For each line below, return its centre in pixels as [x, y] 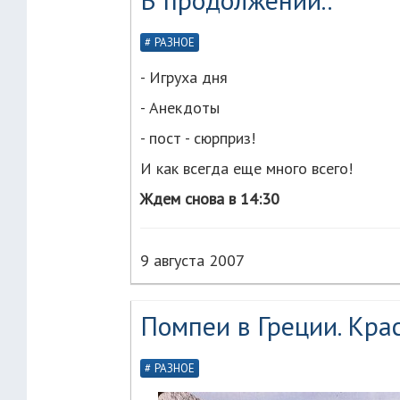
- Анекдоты [180, 108]
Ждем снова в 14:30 [210, 199]
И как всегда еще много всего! [246, 168]
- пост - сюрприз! [198, 138]
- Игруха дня [184, 77]
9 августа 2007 [192, 260]
